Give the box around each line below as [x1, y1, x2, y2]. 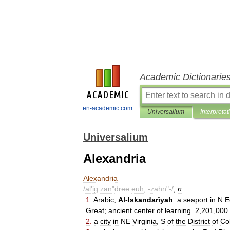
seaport [183, 196, 208, 204]
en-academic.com [83, 105, 132, 112]
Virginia [132, 217, 157, 225]
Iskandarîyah [128, 196, 173, 204]
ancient [108, 206, 132, 215]
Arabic [93, 196, 114, 204]
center [134, 206, 155, 215]
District [188, 217, 210, 225]
